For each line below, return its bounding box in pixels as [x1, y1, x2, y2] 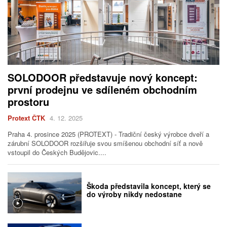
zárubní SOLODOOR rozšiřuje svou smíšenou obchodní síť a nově [8, 138, 203, 148]
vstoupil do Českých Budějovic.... [8, 147, 106, 158]
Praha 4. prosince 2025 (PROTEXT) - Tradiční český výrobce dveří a [8, 129, 209, 139]
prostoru [8, 94, 49, 109]
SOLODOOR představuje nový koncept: [8, 70, 198, 85]
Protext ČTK [8, 113, 45, 123]
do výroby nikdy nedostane [87, 189, 184, 200]
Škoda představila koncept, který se [87, 181, 211, 192]
